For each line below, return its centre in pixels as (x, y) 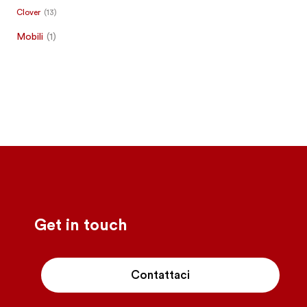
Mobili (30, 37)
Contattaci (160, 275)
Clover (28, 12)
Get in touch (81, 225)
